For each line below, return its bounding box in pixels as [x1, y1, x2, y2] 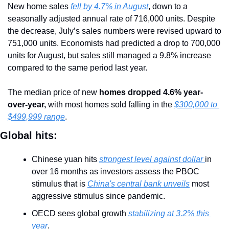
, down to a [148, 2, 188, 11]
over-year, [8, 100, 46, 109]
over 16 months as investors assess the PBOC [32, 167, 199, 176]
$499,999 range [8, 112, 65, 121]
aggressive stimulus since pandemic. [32, 191, 165, 200]
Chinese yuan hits [32, 154, 99, 164]
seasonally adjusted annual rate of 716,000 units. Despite [8, 14, 215, 23]
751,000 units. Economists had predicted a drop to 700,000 [8, 38, 220, 48]
